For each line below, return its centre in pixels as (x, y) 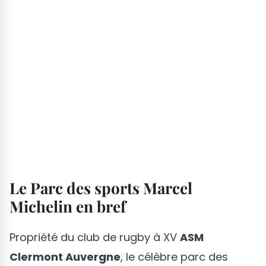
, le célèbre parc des (174, 257)
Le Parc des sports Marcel (101, 188)
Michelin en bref (68, 207)
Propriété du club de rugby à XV (95, 237)
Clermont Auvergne (65, 257)
